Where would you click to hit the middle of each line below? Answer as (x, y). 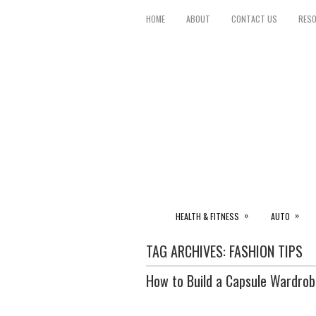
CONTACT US (254, 19)
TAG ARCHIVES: (188, 251)
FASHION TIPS (266, 251)
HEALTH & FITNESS (207, 216)
